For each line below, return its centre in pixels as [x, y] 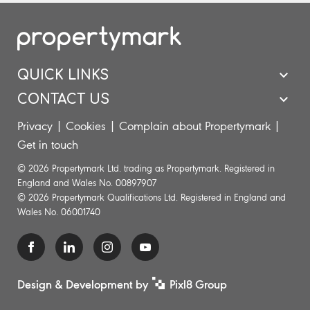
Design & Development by [84, 283]
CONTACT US [63, 100]
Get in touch [48, 144]
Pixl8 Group [197, 283]
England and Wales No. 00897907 [87, 183]
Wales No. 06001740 [59, 212]
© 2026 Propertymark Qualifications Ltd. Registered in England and [152, 197]
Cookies [86, 126]
